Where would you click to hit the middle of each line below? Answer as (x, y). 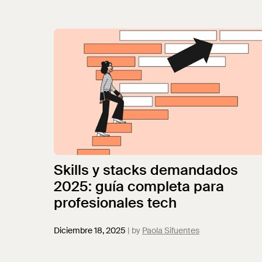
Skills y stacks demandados (146, 170)
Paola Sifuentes (171, 230)
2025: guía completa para (139, 186)
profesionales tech (115, 203)
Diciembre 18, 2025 (90, 230)
